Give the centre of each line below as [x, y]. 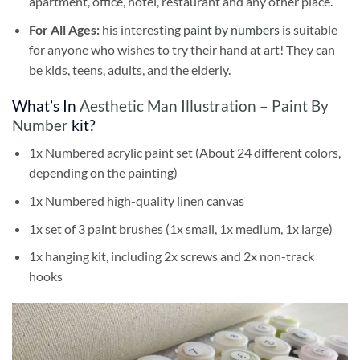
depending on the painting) [103, 173]
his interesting [142, 29]
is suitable [308, 29]
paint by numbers [231, 29]
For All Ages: [65, 29]
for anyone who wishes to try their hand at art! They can [182, 49]
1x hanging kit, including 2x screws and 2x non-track [171, 256]
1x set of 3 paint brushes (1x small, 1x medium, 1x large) [180, 228]
